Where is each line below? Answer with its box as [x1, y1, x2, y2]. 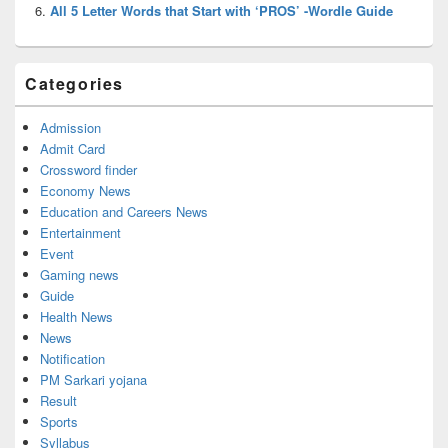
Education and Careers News [40, 201, 208, 221]
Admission [40, 117, 101, 137]
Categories [25, 71, 124, 95]
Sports [40, 411, 78, 431]
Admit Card [40, 138, 105, 158]
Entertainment [40, 222, 121, 242]
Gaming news [40, 264, 119, 284]
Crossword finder [40, 159, 137, 179]
